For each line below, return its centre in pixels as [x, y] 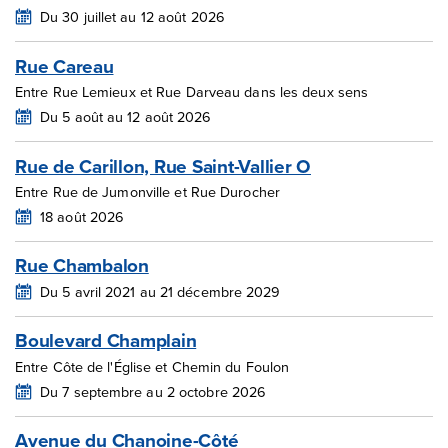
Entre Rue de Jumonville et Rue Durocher [147, 192]
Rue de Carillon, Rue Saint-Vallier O [163, 165]
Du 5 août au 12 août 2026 [126, 117]
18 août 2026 [82, 216]
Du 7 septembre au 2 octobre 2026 [153, 391]
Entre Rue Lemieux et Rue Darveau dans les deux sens [192, 92]
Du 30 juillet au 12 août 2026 [132, 17]
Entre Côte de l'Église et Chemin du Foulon [152, 367]
